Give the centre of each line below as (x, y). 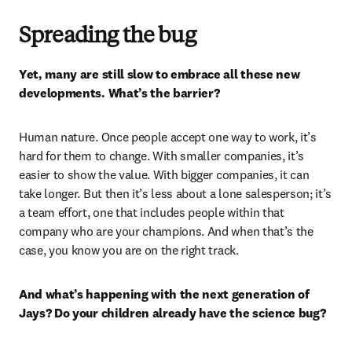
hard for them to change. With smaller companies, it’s (162, 156)
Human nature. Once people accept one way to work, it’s (168, 137)
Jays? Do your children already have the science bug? (174, 313)
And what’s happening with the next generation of (164, 294)
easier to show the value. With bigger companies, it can (164, 174)
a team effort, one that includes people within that (152, 212)
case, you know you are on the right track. (129, 250)
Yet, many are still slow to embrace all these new (159, 74)
